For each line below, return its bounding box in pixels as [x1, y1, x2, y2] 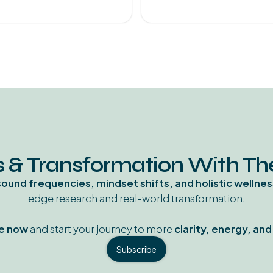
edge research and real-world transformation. [27, 192, 246, 205]
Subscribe [116, 244, 157, 255]
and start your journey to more [28, 222, 174, 236]
